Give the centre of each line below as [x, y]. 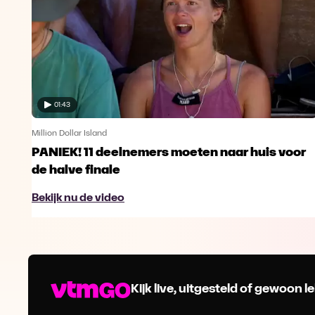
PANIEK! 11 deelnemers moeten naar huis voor [169, 153]
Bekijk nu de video [78, 199]
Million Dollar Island [69, 134]
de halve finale [76, 171]
